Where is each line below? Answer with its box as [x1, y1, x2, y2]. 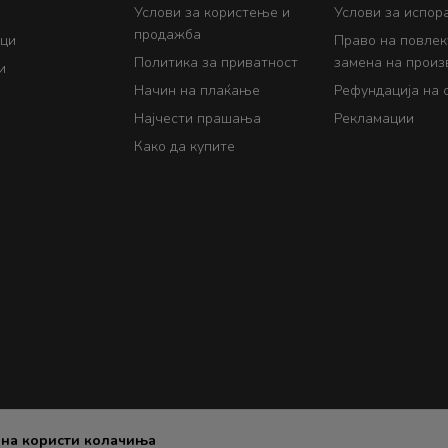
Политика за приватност [134, 52, 298, 72]
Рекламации [334, 108, 414, 128]
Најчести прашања [134, 108, 261, 128]
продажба [134, 24, 201, 44]
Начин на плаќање [134, 80, 260, 100]
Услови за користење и [134, 2, 290, 22]
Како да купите [134, 136, 235, 156]
